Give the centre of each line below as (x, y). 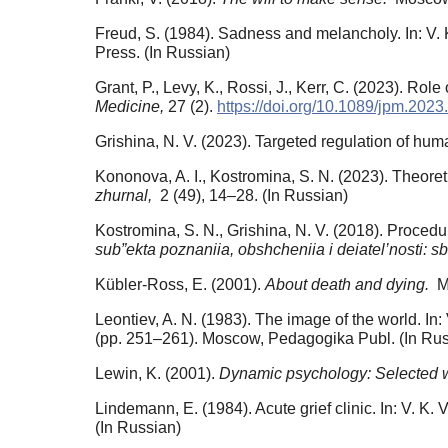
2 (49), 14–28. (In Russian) (252, 196)
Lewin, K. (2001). (157, 374)
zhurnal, (125, 196)
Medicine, (131, 107)
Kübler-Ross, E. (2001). (180, 285)
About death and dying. (349, 285)
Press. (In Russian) (162, 53)
